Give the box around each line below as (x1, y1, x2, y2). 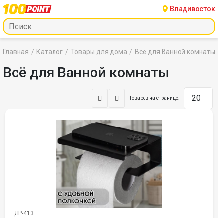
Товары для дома (71, 48, 127, 55)
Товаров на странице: (129, 95, 179, 101)
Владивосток (170, 4, 215, 13)
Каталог (36, 48, 63, 55)
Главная (3, 48, 29, 55)
